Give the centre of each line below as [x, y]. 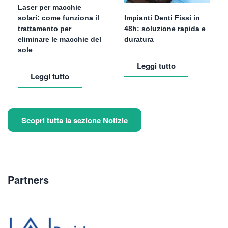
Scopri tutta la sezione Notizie [75, 120]
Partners [28, 180]
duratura [139, 39]
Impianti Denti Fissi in [162, 18]
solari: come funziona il [59, 18]
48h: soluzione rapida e [165, 29]
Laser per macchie [50, 7]
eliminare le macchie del [60, 39]
